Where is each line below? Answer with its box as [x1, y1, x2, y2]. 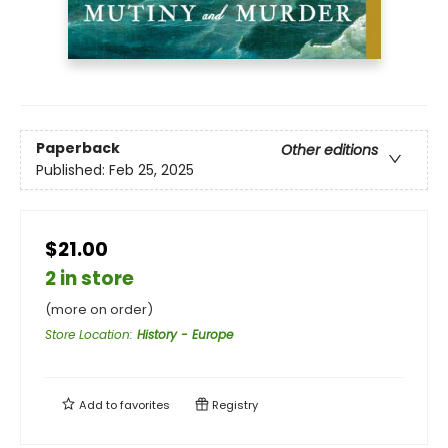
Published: [36, 160, 109, 181]
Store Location [45, 326, 130, 344]
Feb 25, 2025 [109, 160, 194, 181]
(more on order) [45, 300, 153, 320]
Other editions [281, 140, 378, 161]
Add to [76, 397, 120, 414]
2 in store [45, 265, 134, 293]
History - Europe [137, 326, 233, 344]
